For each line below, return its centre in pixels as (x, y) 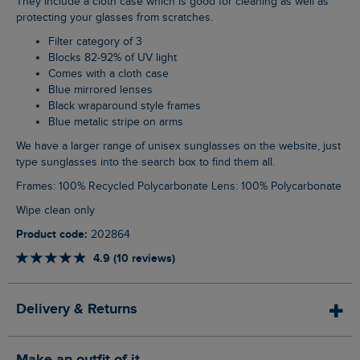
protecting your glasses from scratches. (115, 18)
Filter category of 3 (98, 42)
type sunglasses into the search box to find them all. (145, 163)
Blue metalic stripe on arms (119, 123)
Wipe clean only (60, 211)
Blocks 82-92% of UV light (116, 58)
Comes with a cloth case (112, 74)
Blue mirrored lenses (104, 90)
